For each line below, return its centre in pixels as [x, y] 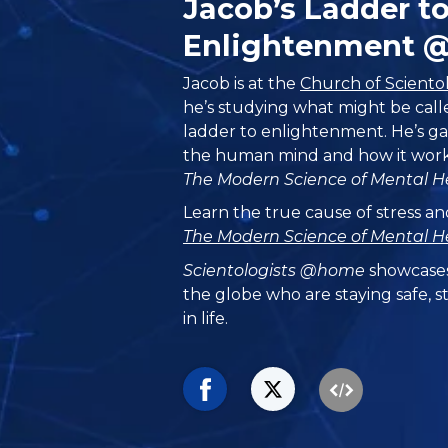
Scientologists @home [274, 270]
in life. [206, 318]
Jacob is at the [242, 83]
